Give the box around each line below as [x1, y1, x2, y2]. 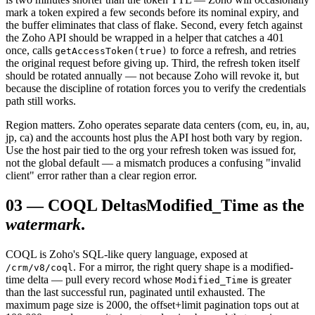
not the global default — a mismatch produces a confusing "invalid [6, 157, 301, 169]
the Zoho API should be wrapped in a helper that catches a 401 [6, 32, 284, 44]
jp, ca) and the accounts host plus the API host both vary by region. [6, 131, 302, 144]
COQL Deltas [48, 196, 146, 215]
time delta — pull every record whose [6, 274, 172, 286]
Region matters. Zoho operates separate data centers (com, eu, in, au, [6, 119, 309, 131]
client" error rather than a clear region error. [6, 169, 197, 182]
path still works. [6, 95, 76, 108]
